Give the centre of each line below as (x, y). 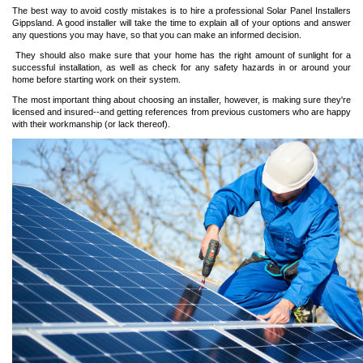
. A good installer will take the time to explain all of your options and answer (201, 23)
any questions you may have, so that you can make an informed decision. (157, 35)
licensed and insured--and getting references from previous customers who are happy (181, 112)
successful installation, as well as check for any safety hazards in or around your (181, 67)
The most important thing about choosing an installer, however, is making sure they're (181, 100)
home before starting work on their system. (96, 79)
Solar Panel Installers (309, 11)
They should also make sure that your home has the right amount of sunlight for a (181, 55)
